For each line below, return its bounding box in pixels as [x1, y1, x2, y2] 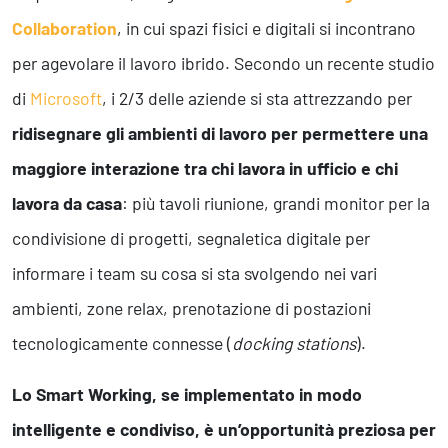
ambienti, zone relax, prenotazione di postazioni [12, 297, 371, 320]
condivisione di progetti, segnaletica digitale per [12, 227, 370, 250]
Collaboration [12, 17, 117, 40]
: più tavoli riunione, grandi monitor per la [122, 192, 430, 215]
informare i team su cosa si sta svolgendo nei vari [12, 262, 377, 285]
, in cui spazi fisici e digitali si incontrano [117, 17, 416, 40]
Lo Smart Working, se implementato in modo [12, 383, 362, 406]
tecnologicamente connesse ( [12, 332, 232, 355]
